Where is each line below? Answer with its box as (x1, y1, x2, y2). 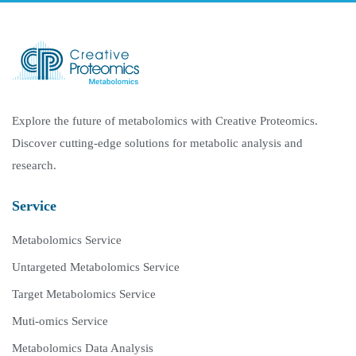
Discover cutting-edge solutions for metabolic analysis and (12, 137, 303, 150)
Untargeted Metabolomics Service (12, 261, 180, 274)
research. (12, 159, 56, 172)
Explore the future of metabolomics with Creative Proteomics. (12, 114, 318, 128)
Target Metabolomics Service (12, 288, 156, 301)
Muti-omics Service (12, 315, 108, 328)
